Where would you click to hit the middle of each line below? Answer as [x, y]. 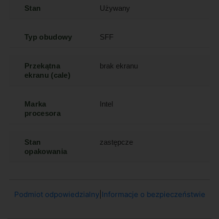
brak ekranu [119, 66]
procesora [43, 113]
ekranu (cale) [48, 75]
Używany [115, 8]
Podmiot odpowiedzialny [56, 195]
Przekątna [42, 66]
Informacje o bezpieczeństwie [153, 195]
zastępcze [117, 142]
